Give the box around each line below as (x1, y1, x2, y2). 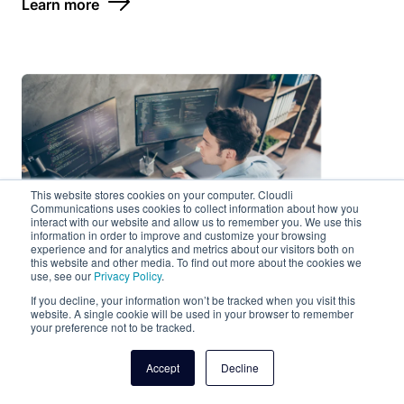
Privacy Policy (94, 268, 161, 283)
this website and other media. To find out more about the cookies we (31, 254, 362, 270)
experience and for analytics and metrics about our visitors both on (31, 241, 354, 256)
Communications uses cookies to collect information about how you (31, 200, 359, 216)
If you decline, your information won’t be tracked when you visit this (31, 292, 355, 308)
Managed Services (22, 329, 276, 365)
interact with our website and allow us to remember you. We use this (31, 214, 362, 229)
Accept (145, 360, 179, 375)
